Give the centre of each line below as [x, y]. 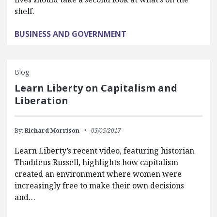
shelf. [24, 11]
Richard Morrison [52, 130]
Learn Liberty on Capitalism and [96, 88]
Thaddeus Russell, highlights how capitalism [96, 162]
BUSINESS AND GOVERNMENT [70, 34]
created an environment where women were [98, 174]
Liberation [41, 100]
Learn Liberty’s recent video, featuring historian [104, 150]
